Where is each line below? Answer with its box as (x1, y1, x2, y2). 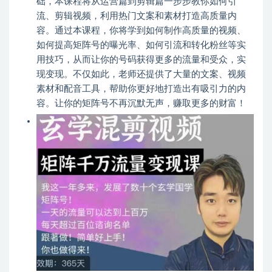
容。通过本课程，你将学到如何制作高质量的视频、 (36, 26, 246, 36)
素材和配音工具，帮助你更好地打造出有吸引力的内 (36, 84, 246, 94)
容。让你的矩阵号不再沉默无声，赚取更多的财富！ (36, 99, 246, 109)
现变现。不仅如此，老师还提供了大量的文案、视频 (36, 70, 246, 80)
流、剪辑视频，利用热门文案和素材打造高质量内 (36, 12, 237, 21)
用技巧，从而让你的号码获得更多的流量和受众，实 (36, 55, 246, 65)
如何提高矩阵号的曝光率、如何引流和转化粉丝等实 (36, 41, 246, 50)
